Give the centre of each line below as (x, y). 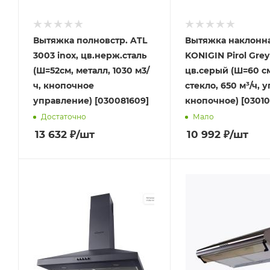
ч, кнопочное (64, 86)
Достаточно (64, 116)
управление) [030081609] (91, 101)
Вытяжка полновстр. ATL (90, 40)
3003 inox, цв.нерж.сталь (90, 55)
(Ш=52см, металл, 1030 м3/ (91, 71)
